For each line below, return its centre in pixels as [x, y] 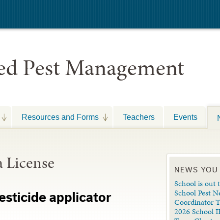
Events [185, 117]
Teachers [139, 117]
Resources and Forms [60, 117]
